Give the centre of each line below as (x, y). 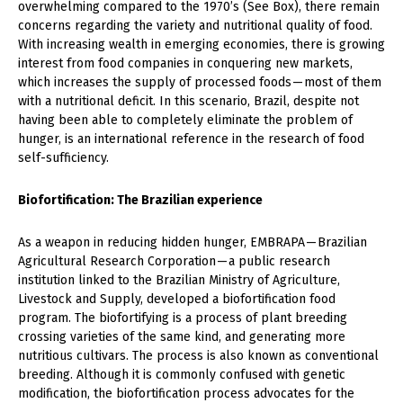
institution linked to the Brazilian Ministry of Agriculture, (179, 281)
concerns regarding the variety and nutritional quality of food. (195, 26)
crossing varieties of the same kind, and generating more (182, 337)
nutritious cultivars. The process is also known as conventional (198, 356)
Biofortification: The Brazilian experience (140, 201)
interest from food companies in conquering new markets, (185, 64)
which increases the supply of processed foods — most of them (200, 83)
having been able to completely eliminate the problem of (185, 121)
